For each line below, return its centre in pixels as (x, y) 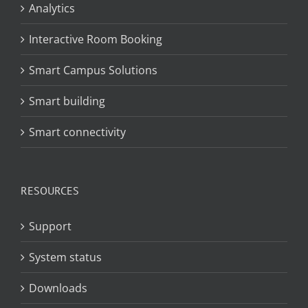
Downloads (58, 288)
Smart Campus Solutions (93, 70)
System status (65, 257)
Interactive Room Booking (96, 40)
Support (50, 227)
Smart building (67, 101)
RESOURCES (50, 191)
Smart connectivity (77, 132)
